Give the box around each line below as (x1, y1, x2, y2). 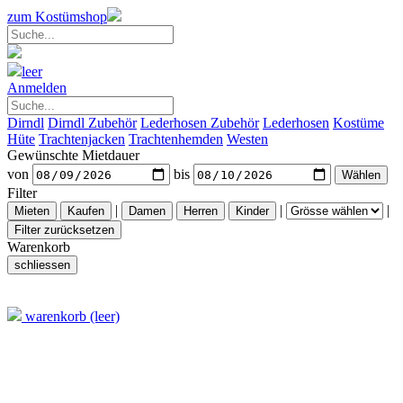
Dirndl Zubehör (48, 115, 137, 130)
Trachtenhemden (129, 131, 223, 147)
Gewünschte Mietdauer (7, 148, 139, 163)
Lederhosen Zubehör (140, 115, 259, 130)
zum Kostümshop (7, 9, 107, 24)
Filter (7, 185, 37, 201)
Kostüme (333, 115, 384, 130)
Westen (227, 131, 268, 147)
